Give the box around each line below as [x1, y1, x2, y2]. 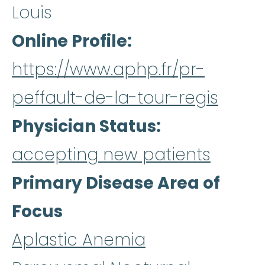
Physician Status [12, 115, 156, 138]
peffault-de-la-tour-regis [12, 86, 218, 110]
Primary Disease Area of [12, 172, 220, 195]
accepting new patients [12, 143, 211, 167]
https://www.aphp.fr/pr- [12, 58, 205, 82]
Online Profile [12, 30, 127, 53]
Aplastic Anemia [12, 228, 146, 252]
